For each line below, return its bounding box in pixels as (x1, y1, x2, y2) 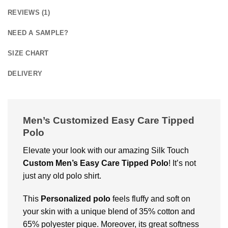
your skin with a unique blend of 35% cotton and (23, 207, 195, 216)
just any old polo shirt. (23, 171, 101, 180)
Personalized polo (41, 194, 110, 204)
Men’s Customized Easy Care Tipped (23, 115, 194, 126)
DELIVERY (8, 70, 43, 78)
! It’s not (168, 158, 196, 167)
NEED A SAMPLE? (8, 29, 69, 37)
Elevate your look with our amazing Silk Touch (23, 146, 189, 155)
